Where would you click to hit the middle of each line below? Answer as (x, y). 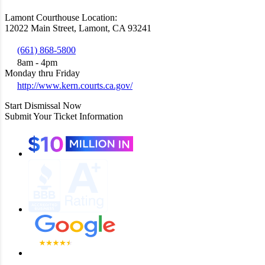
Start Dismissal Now (43, 106)
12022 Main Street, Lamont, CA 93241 (78, 28)
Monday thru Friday (42, 73)
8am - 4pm (36, 63)
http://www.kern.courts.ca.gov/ (75, 86)
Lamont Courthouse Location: (61, 18)
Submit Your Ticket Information (64, 117)
